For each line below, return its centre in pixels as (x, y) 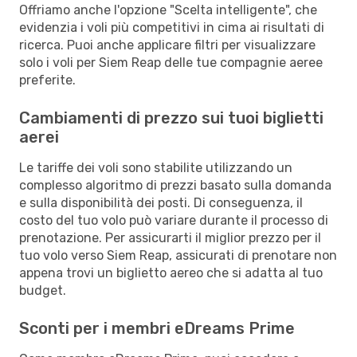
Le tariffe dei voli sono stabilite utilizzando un (156, 167)
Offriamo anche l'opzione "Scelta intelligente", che (168, 10)
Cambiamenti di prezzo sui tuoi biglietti (171, 118)
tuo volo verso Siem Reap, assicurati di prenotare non (178, 255)
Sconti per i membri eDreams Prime (157, 328)
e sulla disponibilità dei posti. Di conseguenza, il (161, 202)
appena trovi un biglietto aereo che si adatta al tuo (171, 273)
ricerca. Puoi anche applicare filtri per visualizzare (167, 45)
